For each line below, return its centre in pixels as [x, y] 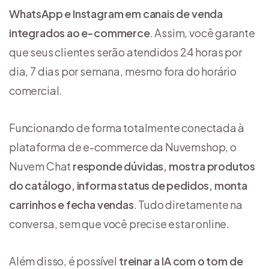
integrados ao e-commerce [80, 33]
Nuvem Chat [41, 166]
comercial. [36, 91]
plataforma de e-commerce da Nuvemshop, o [123, 147]
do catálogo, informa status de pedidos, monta [128, 186]
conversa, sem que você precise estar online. [119, 224]
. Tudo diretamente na [188, 205]
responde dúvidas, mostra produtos [164, 166]
